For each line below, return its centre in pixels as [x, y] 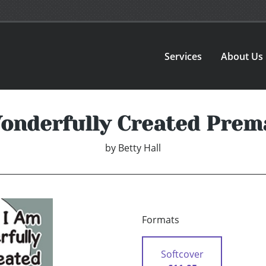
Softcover [182, 254]
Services [183, 56]
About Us [242, 56]
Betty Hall [140, 148]
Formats [161, 220]
